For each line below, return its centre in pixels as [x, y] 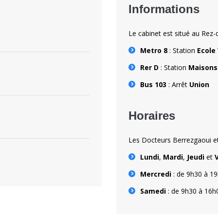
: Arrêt [178, 84]
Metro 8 [154, 50]
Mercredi [156, 174]
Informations [164, 9]
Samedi [153, 191]
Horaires [152, 116]
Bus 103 [153, 84]
